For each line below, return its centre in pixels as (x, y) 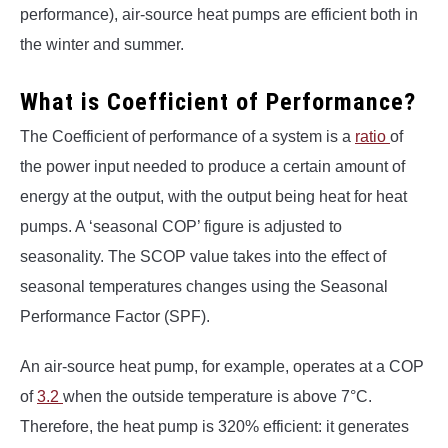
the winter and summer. (102, 45)
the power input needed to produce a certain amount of (212, 167)
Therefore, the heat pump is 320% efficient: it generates (214, 427)
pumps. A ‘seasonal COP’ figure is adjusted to (181, 227)
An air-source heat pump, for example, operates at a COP (222, 367)
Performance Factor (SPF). (115, 317)
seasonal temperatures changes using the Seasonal (204, 287)
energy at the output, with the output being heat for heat (213, 197)
